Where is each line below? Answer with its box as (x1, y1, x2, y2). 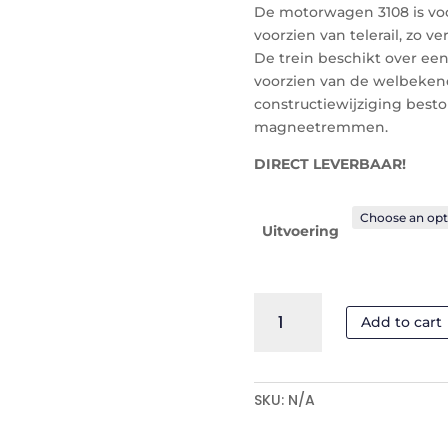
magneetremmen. (253, 118, 388, 137)
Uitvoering (261, 221, 339, 240)
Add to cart (361, 312, 443, 331)
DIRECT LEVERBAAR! (253, 155, 406, 174)
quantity (252, 362, 313, 381)
